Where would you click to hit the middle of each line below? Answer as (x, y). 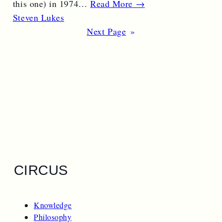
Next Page (107, 31)
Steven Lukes (38, 17)
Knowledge (53, 205)
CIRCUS (41, 170)
